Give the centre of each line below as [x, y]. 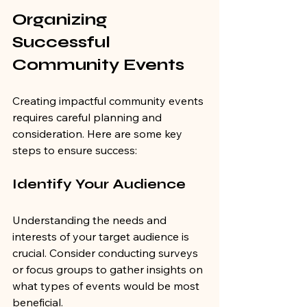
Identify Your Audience [99, 184]
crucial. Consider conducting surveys [107, 253]
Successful [63, 42]
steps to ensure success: [75, 150]
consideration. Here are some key [99, 134]
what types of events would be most [107, 286]
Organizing [62, 20]
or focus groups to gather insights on [109, 270]
